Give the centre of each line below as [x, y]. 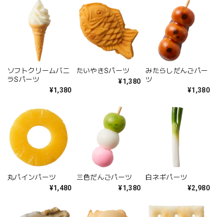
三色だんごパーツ [104, 178]
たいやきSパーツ [103, 70]
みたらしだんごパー [177, 70]
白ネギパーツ [166, 178]
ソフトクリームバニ [39, 70]
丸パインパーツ [32, 178]
